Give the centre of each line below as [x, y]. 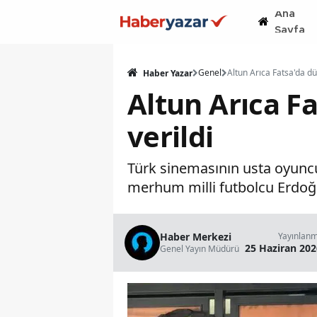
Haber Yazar [167, 73]
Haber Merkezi [196, 237]
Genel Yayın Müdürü [200, 249]
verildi [171, 136]
